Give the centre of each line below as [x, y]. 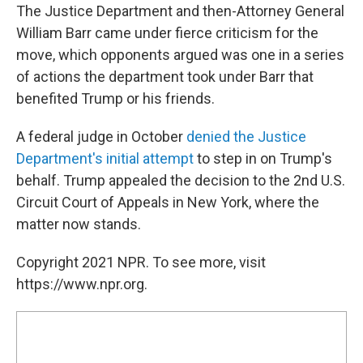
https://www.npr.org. [82, 284]
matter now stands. [79, 224]
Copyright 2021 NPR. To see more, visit [141, 263]
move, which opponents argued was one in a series [180, 55]
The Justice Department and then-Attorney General [180, 11]
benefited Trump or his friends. [115, 99]
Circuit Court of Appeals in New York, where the [168, 203]
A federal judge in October [101, 137]
